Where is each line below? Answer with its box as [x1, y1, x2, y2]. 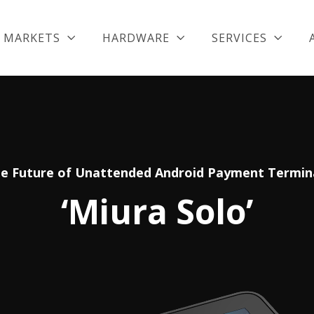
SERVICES [212, 29, 267, 46]
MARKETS [4, 29, 60, 46]
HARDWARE [102, 29, 170, 46]
